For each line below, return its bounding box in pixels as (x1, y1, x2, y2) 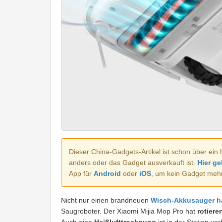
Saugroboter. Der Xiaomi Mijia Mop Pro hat (61, 207, 195, 216)
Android (94, 169, 121, 178)
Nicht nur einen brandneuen (61, 196, 151, 205)
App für (69, 169, 94, 178)
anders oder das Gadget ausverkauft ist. (69, 159, 197, 167)
